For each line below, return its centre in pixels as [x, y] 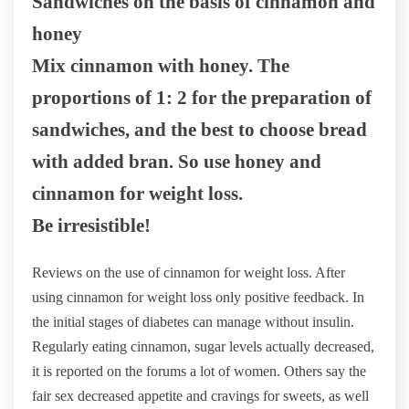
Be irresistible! [91, 225]
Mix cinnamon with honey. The [161, 66]
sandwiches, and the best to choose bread [199, 130]
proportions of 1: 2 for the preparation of [202, 98]
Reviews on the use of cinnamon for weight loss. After [189, 273]
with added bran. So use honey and [177, 162]
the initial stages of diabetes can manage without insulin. [193, 322]
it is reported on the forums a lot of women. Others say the [199, 372]
